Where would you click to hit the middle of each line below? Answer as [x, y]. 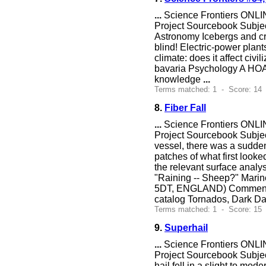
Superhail [186, 228]
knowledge [179, 79]
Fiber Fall [185, 108]
